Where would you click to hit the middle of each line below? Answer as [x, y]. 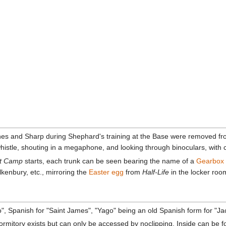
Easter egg [106, 172]
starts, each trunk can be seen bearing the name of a [110, 161]
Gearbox [210, 161]
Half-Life [156, 172]
